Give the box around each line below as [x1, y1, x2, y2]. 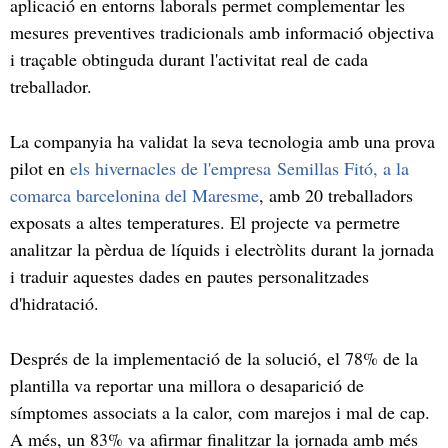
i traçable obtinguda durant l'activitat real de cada [10, 46, 368, 71]
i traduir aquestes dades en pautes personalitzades [10, 263, 369, 288]
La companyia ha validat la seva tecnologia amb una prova [10, 128, 435, 153]
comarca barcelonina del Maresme [10, 182, 259, 207]
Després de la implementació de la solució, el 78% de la [10, 345, 418, 370]
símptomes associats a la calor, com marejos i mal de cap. [10, 399, 430, 424]
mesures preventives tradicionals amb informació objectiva [10, 19, 434, 44]
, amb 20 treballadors [259, 182, 413, 207]
